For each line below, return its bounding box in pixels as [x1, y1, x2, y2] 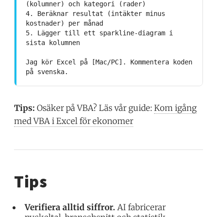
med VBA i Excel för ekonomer [14, 115, 134, 126]
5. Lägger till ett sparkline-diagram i [25, 29, 173, 37]
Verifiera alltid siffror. [25, 201, 116, 213]
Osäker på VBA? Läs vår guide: [35, 102, 155, 113]
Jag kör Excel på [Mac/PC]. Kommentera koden [25, 58, 192, 66]
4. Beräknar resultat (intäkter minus [25, 10, 165, 18]
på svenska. [25, 68, 68, 76]
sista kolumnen [25, 39, 80, 47]
